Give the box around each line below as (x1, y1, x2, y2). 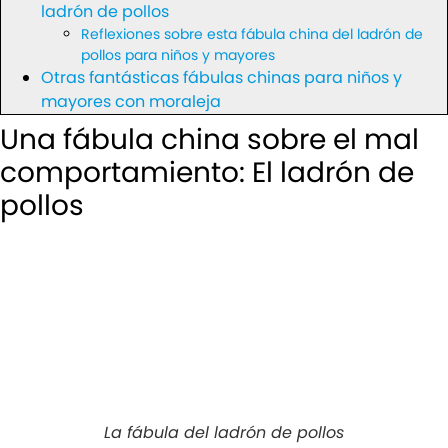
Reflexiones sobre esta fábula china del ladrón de (81, 23, 423, 44)
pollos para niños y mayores (81, 44, 275, 65)
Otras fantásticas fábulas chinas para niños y (41, 65, 402, 89)
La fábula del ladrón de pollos (104, 420, 344, 444)
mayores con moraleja (41, 89, 221, 113)
